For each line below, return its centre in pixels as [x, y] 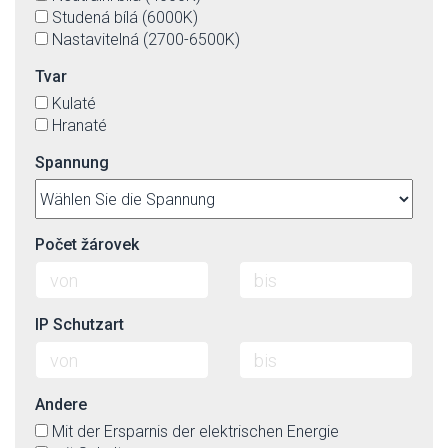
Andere [61, 404]
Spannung [72, 162]
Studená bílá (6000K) [125, 17]
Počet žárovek [87, 244]
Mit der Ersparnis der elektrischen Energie [195, 431]
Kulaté [74, 103]
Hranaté [79, 125]
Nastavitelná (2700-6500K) [146, 39]
